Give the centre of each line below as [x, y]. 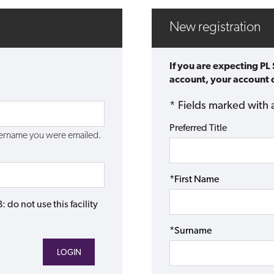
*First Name [194, 180]
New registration [215, 28]
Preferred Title [198, 129]
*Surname [190, 231]
